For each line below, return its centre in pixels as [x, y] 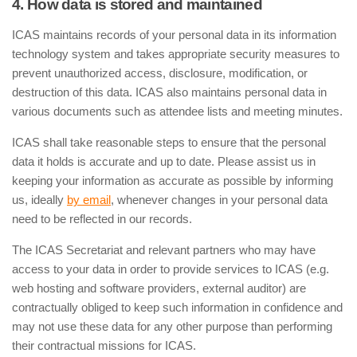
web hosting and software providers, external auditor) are [159, 288]
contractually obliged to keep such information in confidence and [177, 307]
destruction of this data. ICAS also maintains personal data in [169, 92]
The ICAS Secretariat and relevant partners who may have [164, 250]
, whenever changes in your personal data [219, 200]
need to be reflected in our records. [102, 219]
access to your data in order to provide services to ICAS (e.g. [171, 269]
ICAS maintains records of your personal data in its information [174, 35]
